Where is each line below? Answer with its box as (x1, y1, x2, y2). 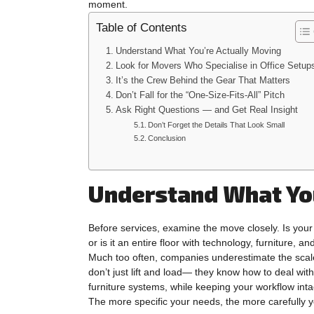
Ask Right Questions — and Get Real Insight (115, 104, 298, 115)
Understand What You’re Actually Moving (115, 46, 281, 56)
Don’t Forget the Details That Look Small (148, 120, 285, 129)
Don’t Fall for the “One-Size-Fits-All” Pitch (115, 90, 285, 100)
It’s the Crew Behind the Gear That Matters (115, 75, 290, 86)
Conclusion (148, 133, 186, 142)
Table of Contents (96, 20, 187, 34)
